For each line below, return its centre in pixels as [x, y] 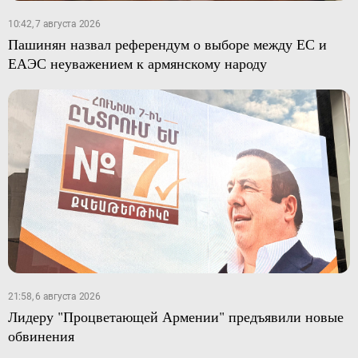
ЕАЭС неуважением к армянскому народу [137, 63]
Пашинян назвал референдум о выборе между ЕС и [167, 44]
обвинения [41, 336]
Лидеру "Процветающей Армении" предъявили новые [175, 317]
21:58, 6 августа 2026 [54, 297]
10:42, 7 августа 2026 [54, 24]
